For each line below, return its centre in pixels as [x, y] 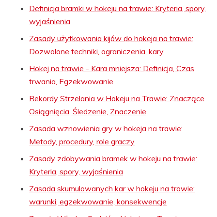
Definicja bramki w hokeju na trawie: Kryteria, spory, [117, 8]
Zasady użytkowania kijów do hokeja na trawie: [111, 38]
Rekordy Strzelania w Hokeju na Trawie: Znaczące [117, 98]
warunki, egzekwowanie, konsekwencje [98, 201]
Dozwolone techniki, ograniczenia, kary [96, 51]
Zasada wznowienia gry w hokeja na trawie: [106, 128]
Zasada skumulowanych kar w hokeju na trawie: [112, 188]
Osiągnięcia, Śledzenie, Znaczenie [88, 111]
